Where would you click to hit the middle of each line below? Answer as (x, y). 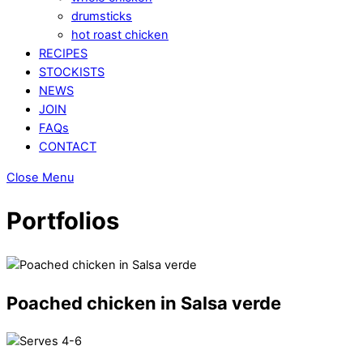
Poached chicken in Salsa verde (144, 303)
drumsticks (102, 17)
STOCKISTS (72, 73)
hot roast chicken (120, 35)
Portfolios (63, 221)
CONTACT (68, 147)
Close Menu (40, 177)
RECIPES (63, 54)
